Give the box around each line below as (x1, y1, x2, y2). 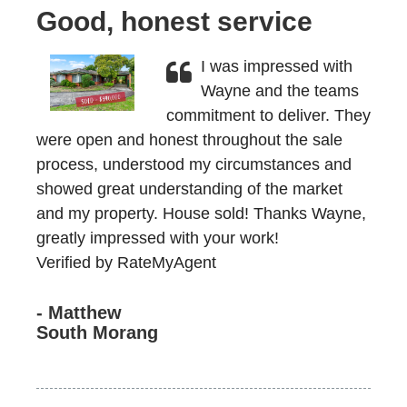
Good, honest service (36, 6, 313, 36)
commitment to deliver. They (165, 106, 371, 124)
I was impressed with (200, 57, 352, 75)
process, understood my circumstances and (36, 155, 352, 174)
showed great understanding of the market (36, 180, 342, 198)
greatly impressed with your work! (36, 229, 279, 247)
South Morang (36, 323, 158, 342)
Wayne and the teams (200, 82, 359, 100)
